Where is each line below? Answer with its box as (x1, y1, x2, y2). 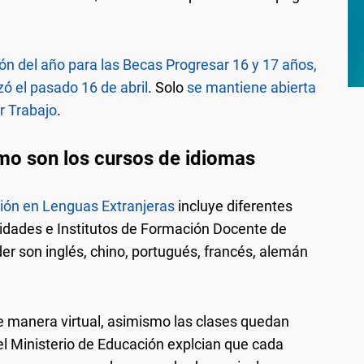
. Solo (148, 78, 187, 96)
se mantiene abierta (187, 78, 316, 96)
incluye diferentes (175, 197, 292, 214)
